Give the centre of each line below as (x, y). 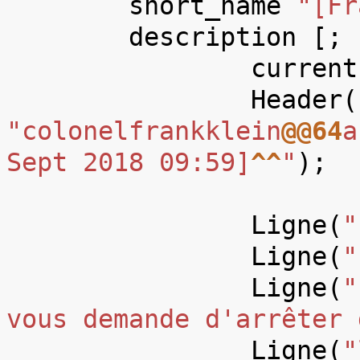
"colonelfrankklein (144, 131)
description (213, 37)
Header (297, 99)
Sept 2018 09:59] (129, 162)
